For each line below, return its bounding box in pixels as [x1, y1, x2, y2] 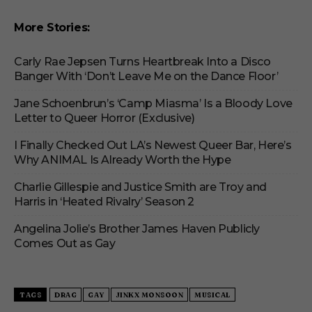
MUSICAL [194, 290, 231, 300]
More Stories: [14, 21, 90, 35]
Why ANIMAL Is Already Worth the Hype [14, 153, 231, 167]
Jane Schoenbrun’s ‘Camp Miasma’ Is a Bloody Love [14, 97, 292, 111]
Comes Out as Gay [14, 237, 116, 251]
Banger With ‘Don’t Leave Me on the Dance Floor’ [14, 70, 279, 84]
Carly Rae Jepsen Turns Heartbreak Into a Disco [14, 55, 271, 69]
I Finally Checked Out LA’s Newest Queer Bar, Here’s [14, 139, 292, 153]
